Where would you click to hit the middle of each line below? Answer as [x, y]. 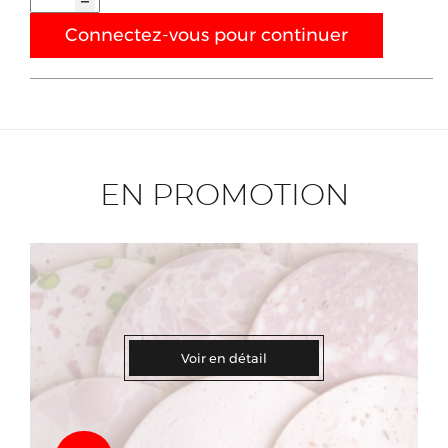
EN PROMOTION [224, 195]
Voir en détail [224, 357]
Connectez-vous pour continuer [206, 34]
